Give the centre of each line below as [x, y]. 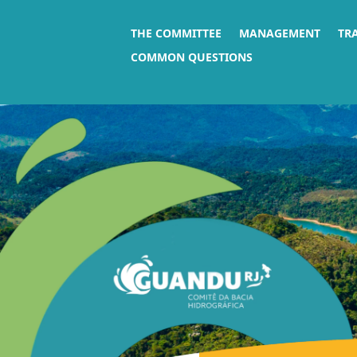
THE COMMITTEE [177, 33]
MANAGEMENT [280, 33]
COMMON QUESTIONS [192, 57]
